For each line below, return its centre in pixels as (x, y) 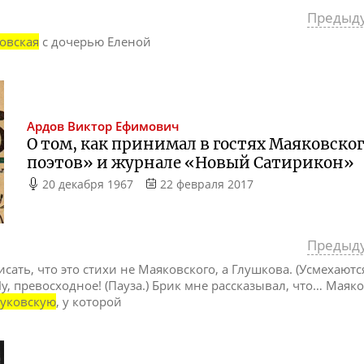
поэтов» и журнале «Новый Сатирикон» (191, 163)
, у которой (89, 302)
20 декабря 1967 (88, 184)
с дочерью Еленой (95, 42)
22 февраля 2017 (206, 184)
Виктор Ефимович (123, 127)
